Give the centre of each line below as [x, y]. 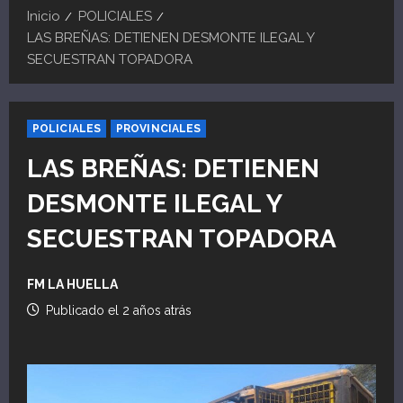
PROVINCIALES [159, 128]
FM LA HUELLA [72, 284]
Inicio [44, 16]
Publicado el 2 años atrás [117, 310]
